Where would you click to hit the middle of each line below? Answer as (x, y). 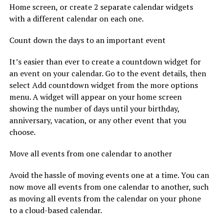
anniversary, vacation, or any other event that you (98, 120)
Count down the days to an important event (87, 40)
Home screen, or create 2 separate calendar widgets (101, 7)
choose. (22, 132)
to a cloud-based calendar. (55, 210)
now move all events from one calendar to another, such (109, 186)
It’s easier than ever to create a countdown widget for (105, 61)
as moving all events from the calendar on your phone (105, 198)
